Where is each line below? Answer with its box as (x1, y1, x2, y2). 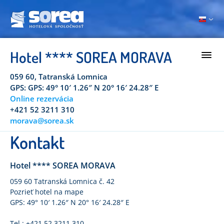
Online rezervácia (10, 93, 73, 103)
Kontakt (10, 131, 64, 153)
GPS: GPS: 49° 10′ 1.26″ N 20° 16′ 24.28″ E (10, 82, 158, 92)
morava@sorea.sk (10, 115, 74, 125)
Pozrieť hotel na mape (10, 187, 83, 196)
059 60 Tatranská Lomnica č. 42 (10, 176, 116, 186)
